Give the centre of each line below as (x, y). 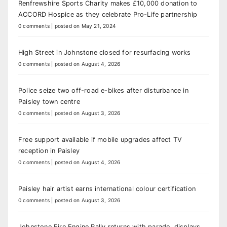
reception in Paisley (49, 151)
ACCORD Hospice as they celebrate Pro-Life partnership (108, 14)
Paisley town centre (49, 102)
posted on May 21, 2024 (85, 26)
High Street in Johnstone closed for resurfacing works (105, 52)
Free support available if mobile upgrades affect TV (100, 140)
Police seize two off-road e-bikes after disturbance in (103, 90)
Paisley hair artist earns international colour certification (107, 189)
